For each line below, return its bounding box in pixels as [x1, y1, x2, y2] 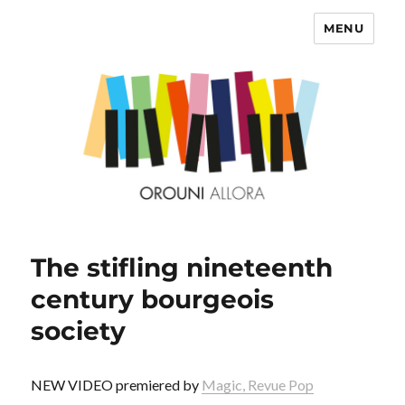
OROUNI [31, 28, 122, 54]
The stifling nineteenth [31, 252, 334, 284]
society [31, 316, 127, 347]
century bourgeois [31, 284, 275, 316]
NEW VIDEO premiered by [31, 376, 202, 394]
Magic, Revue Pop [202, 376, 315, 394]
